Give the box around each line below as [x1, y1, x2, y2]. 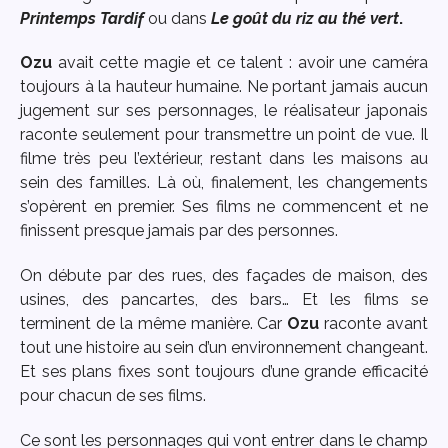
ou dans [148, 8, 207, 28]
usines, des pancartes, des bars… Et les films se [20, 290, 428, 310]
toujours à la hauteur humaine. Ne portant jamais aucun [20, 77, 428, 97]
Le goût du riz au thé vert [211, 8, 399, 28]
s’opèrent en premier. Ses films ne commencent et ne [20, 197, 428, 217]
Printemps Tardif [20, 8, 148, 28]
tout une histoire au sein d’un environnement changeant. [20, 338, 428, 358]
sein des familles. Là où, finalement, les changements [20, 173, 428, 193]
